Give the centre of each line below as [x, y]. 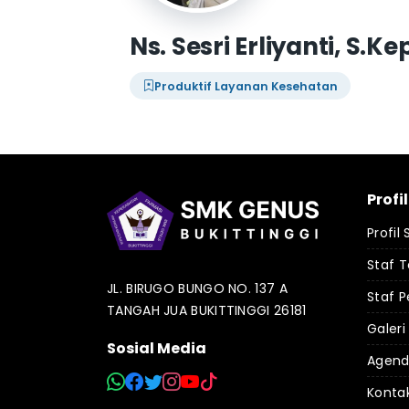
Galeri [386, 329]
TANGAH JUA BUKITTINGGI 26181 [207, 310]
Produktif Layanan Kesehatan [246, 86]
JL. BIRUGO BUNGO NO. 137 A [197, 288]
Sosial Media [157, 348]
